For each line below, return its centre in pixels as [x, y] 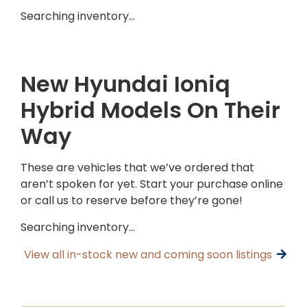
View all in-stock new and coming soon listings [148, 254]
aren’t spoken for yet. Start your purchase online [152, 184]
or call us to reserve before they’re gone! [132, 200]
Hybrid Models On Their [150, 110]
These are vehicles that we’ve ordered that [137, 167]
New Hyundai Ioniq [125, 84]
